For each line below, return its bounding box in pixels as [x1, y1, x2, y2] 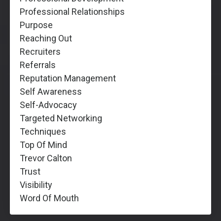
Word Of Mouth [20, 192, 79, 203]
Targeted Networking [20, 112, 102, 123]
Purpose [20, 19, 53, 30]
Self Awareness [20, 86, 82, 97]
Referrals [20, 59, 56, 70]
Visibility [20, 179, 52, 190]
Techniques [20, 126, 66, 137]
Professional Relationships [20, 6, 125, 17]
